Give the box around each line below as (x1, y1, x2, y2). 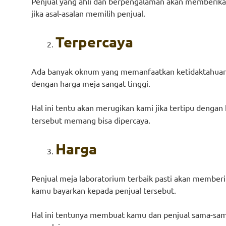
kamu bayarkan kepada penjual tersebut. (31, 185, 176, 195)
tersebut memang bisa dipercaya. (31, 115, 150, 125)
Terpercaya (55, 33, 133, 51)
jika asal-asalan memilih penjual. (31, 8, 145, 18)
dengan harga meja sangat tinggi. (31, 78, 150, 88)
